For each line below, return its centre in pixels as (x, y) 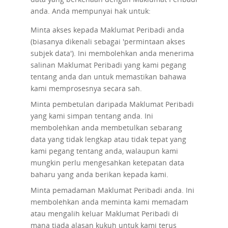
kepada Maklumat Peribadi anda (127, 30)
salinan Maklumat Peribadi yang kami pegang (108, 65)
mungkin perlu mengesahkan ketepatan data (107, 163)
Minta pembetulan (62, 104)
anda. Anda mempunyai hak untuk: (90, 11)
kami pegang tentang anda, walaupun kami (104, 151)
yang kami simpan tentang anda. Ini (92, 116)
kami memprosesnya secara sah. (86, 88)
